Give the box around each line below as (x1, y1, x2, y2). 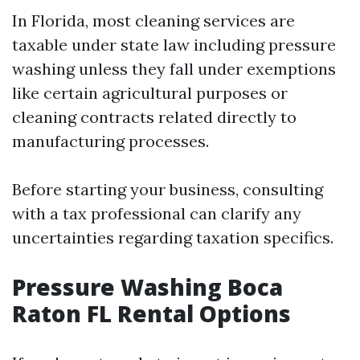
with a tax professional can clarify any (12, 203, 301, 223)
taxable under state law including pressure (12, 35, 336, 55)
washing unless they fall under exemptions (12, 59, 336, 79)
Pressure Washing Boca (12, 272, 283, 302)
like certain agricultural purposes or (12, 83, 288, 103)
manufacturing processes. (12, 131, 209, 151)
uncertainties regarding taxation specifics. (12, 227, 333, 247)
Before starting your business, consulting (12, 179, 323, 199)
